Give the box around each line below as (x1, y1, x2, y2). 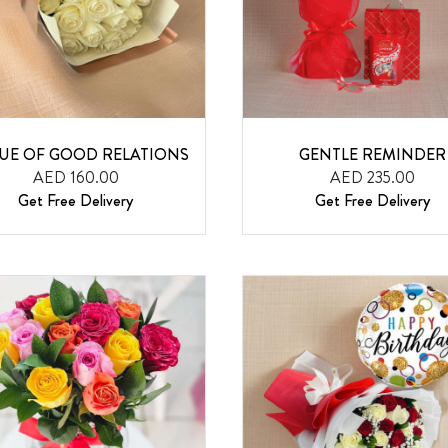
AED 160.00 (32, 165, 119, 189)
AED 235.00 (329, 165, 415, 189)
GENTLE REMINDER (298, 142, 446, 166)
